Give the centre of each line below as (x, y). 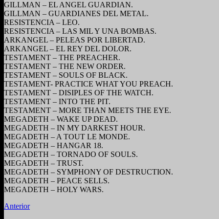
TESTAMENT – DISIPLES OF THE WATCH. (79, 92)
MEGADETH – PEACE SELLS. (57, 180)
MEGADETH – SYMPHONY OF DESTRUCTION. (88, 172)
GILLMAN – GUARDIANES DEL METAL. (76, 13)
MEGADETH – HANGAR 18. (54, 145)
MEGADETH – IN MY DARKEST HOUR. (75, 128)
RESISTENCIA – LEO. (42, 22)
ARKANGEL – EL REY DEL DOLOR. (68, 48)
